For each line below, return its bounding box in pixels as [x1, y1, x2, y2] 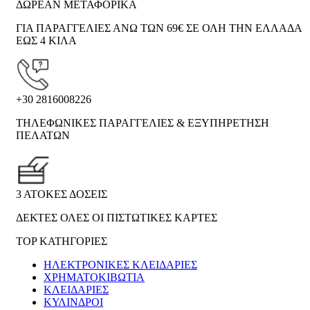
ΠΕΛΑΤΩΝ [16, 129, 70, 142]
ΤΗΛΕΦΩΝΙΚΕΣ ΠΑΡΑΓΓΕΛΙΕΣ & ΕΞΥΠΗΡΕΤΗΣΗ [16, 117, 269, 129]
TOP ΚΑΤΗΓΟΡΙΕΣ [16, 235, 107, 248]
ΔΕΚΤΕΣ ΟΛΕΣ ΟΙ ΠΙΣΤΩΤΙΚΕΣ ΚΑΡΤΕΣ [16, 212, 217, 224]
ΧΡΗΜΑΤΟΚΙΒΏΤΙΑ [44, 271, 145, 284]
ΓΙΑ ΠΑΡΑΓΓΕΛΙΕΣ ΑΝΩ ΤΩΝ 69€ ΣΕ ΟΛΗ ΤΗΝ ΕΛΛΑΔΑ [16, 22, 302, 35]
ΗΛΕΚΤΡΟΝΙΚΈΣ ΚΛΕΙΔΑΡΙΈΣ [44, 259, 197, 271]
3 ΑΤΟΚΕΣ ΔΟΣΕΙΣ [16, 188, 107, 201]
